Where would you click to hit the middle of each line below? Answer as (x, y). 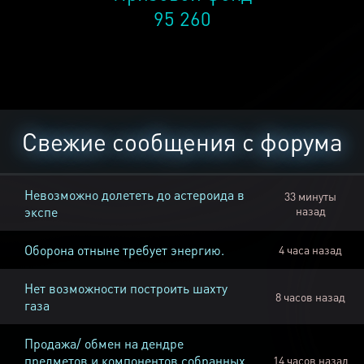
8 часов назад (310, 297)
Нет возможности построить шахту (126, 288)
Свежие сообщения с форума (182, 142)
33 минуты (310, 196)
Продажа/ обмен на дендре (104, 344)
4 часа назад (310, 250)
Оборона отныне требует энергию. (124, 250)
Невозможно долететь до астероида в (134, 195)
